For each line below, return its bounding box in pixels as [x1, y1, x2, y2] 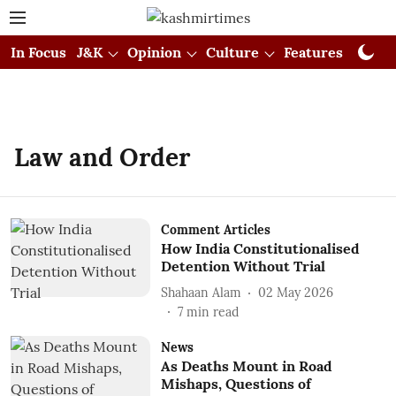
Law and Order [14, 141, 190, 173]
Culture [206, 43, 259, 61]
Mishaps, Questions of [160, 375, 311, 392]
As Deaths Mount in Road [160, 357, 332, 375]
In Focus [11, 43, 66, 61]
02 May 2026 [257, 284, 333, 301]
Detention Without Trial [160, 257, 325, 275]
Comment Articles [160, 222, 270, 238]
